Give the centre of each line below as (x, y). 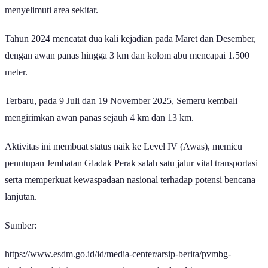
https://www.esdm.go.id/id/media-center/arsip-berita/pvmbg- (118, 254)
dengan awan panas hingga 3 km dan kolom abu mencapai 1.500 (127, 56)
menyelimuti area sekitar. (51, 10)
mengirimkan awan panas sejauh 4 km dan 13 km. (99, 118)
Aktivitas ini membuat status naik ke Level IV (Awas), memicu (124, 147)
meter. (16, 72)
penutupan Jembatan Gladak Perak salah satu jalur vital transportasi (131, 163)
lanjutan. (21, 197)
